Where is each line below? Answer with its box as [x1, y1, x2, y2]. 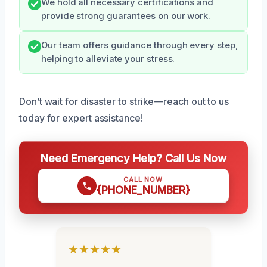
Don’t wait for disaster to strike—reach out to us [19, 95, 229, 107]
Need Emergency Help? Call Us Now [41, 151, 226, 164]
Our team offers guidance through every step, [41, 39, 238, 51]
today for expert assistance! [19, 111, 143, 124]
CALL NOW [123, 175, 163, 184]
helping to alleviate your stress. [41, 53, 175, 64]
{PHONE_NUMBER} [96, 183, 190, 196]
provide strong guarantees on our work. [41, 10, 210, 21]
